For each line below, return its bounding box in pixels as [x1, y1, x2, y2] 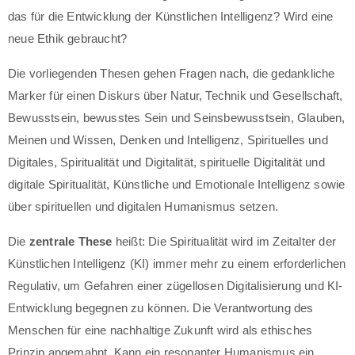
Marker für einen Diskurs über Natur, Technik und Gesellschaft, [8, 88, 343, 102]
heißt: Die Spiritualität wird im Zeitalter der [112, 234, 337, 248]
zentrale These [29, 234, 113, 248]
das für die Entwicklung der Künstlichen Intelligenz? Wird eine [8, 9, 334, 23]
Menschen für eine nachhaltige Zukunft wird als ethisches [8, 323, 313, 337]
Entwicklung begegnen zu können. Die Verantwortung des [8, 300, 314, 315]
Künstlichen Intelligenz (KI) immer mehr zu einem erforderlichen [8, 256, 346, 270]
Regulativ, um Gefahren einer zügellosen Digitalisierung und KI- [8, 278, 343, 292]
